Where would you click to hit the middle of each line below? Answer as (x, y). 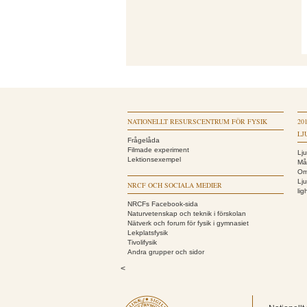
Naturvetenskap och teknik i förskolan (187, 213)
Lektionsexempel (154, 159)
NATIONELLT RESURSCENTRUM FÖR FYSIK (197, 121)
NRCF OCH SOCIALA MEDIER (175, 185)
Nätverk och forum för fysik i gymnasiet (188, 223)
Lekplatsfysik (148, 233)
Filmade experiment (158, 150)
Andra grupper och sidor (166, 252)
